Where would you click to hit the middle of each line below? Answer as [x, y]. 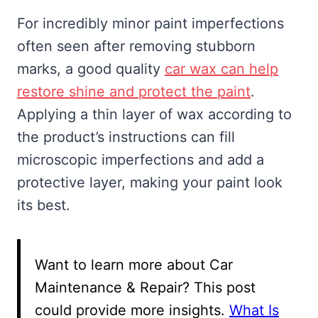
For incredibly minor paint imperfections [150, 24]
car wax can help [221, 69]
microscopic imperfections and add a [141, 160]
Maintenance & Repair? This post [145, 288]
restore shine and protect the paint [134, 92]
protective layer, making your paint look [150, 183]
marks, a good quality [91, 69]
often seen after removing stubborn [136, 46]
